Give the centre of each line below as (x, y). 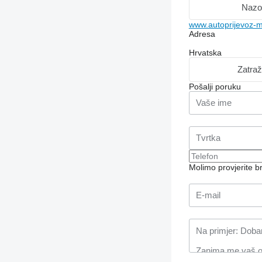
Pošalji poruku (215, 86)
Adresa (202, 34)
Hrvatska (205, 52)
